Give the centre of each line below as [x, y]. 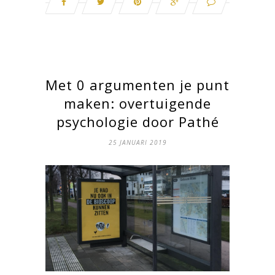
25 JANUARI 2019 [137, 143]
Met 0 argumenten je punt [137, 85]
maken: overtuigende [137, 103]
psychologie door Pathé [137, 122]
